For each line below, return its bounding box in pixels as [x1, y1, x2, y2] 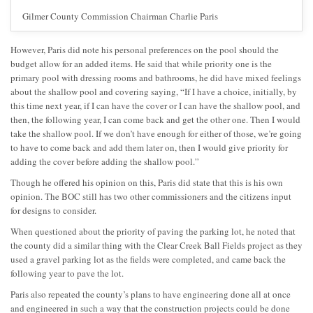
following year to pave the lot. [10, 266, 124, 279]
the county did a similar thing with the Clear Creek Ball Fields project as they [10, 238, 303, 252]
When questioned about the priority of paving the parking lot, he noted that [10, 224, 296, 238]
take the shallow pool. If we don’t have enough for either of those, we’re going [10, 126, 302, 140]
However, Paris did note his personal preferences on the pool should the [10, 43, 279, 56]
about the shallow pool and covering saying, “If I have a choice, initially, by [10, 85, 297, 98]
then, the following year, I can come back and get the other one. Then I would [10, 112, 300, 126]
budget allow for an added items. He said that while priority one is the [10, 57, 272, 70]
